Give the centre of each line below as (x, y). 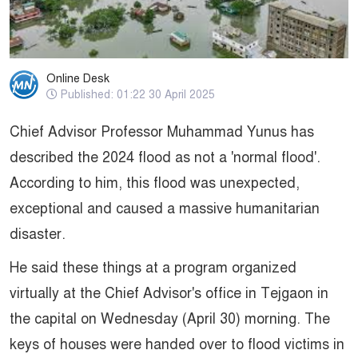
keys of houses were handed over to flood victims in (177, 344)
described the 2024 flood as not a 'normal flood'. (165, 157)
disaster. (38, 234)
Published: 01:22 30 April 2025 (138, 94)
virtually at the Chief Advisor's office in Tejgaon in (169, 293)
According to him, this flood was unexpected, (155, 183)
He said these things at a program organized (153, 267)
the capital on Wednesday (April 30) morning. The (170, 318)
